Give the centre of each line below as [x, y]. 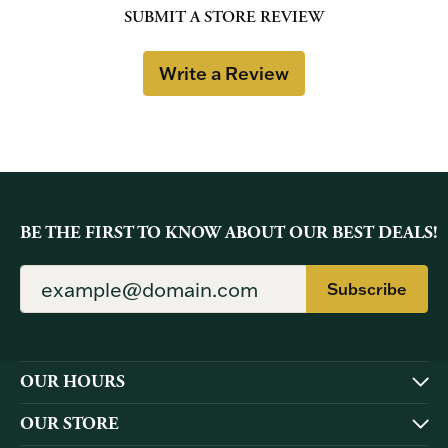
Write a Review [224, 72]
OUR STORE [69, 423]
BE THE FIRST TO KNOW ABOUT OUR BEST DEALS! [229, 232]
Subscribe [367, 288]
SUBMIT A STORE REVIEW [224, 17]
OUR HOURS [72, 381]
